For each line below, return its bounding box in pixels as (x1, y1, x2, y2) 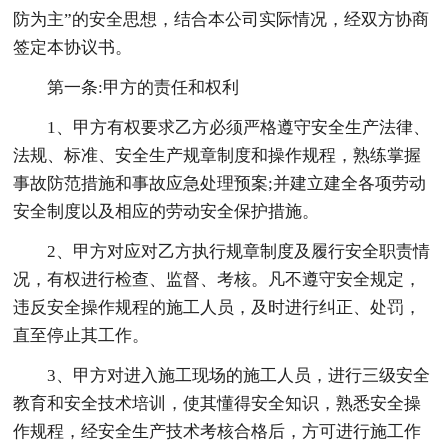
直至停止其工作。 (13, 325, 150, 345)
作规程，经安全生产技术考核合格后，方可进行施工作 (13, 421, 422, 441)
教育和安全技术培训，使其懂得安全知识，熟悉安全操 (13, 393, 422, 413)
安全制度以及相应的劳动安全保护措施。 (13, 201, 320, 221)
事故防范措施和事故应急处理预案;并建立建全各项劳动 (13, 173, 427, 193)
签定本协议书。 (13, 37, 133, 57)
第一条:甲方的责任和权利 (47, 77, 240, 97)
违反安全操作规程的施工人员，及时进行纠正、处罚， (13, 297, 422, 317)
